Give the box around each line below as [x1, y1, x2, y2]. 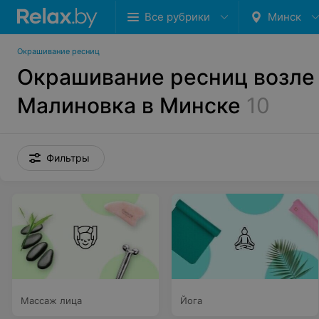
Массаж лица [21, 295, 82, 306]
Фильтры [46, 152, 90, 164]
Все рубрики [145, 10, 210, 23]
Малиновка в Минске [17, 93, 241, 118]
